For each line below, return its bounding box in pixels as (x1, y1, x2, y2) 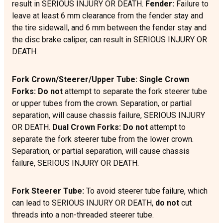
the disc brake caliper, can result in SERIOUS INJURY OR (12, 35, 207, 45)
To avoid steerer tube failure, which (84, 186, 208, 196)
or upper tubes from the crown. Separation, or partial (12, 99, 192, 109)
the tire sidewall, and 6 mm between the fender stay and (12, 23, 207, 33)
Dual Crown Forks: (52, 122, 121, 132)
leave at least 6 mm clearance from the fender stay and (12, 11, 203, 21)
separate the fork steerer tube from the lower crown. (12, 134, 194, 144)
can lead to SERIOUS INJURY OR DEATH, (12, 198, 155, 208)
